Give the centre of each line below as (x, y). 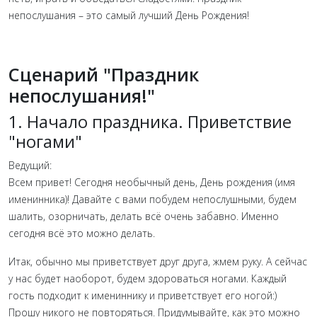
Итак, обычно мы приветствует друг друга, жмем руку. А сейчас (158, 261)
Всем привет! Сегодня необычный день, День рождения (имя (152, 182)
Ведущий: (30, 165)
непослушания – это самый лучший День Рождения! (129, 15)
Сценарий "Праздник (104, 74)
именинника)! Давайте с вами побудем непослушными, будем (152, 199)
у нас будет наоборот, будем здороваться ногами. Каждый (148, 278)
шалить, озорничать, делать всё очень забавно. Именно (144, 216)
